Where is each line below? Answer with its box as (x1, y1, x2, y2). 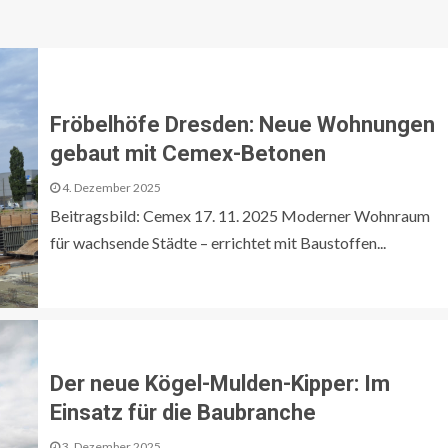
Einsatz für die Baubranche (50, 399, 316, 425)
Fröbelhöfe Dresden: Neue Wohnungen (50, 112, 435, 138)
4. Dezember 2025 (60, 180, 161, 196)
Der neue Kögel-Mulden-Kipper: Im (50, 370, 390, 396)
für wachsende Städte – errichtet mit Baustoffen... (50, 233, 386, 253)
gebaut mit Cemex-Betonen (50, 141, 326, 167)
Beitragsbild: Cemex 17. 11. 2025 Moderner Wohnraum (50, 206, 430, 226)
